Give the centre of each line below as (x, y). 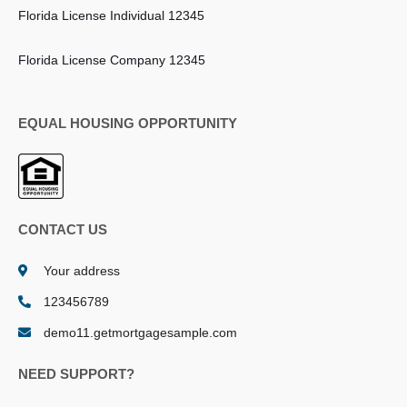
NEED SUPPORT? (76, 374)
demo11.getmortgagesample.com (140, 333)
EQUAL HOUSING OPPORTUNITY (128, 124)
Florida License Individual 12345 (111, 16)
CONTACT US (63, 230)
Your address (81, 271)
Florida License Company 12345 (112, 60)
